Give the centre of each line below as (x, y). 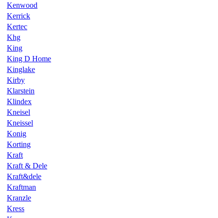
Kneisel (18, 112)
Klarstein (21, 91)
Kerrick (18, 16)
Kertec (17, 26)
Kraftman (21, 187)
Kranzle (19, 198)
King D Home (29, 58)
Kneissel (20, 123)
